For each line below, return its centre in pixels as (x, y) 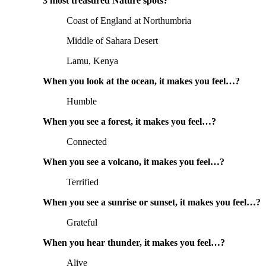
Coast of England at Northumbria (129, 21)
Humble (82, 102)
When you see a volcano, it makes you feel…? (134, 162)
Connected (87, 142)
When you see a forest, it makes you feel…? (129, 122)
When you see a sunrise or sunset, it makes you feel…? (152, 202)
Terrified (83, 182)
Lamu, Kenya (92, 61)
